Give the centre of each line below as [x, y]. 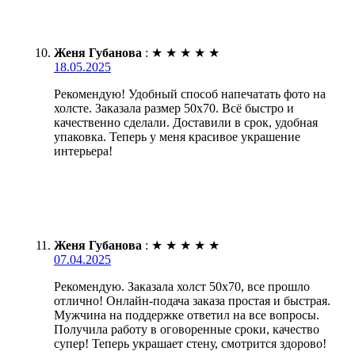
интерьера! [83, 151]
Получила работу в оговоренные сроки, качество [187, 329]
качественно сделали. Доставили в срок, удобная [186, 122]
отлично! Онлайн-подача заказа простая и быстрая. [192, 300]
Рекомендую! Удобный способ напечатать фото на [190, 94]
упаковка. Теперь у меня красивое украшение [177, 136]
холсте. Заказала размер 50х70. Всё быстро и [174, 108]
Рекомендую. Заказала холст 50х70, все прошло [182, 286]
